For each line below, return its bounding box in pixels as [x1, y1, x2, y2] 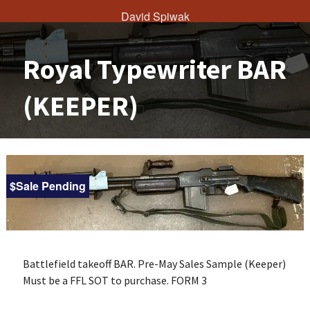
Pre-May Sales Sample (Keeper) [137, 256, 286, 271]
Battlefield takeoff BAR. [22, 256, 138, 271]
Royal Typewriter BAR [22, 52, 286, 86]
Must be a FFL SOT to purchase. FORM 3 [22, 273, 207, 287]
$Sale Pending [9, 178, 86, 194]
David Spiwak [120, 8, 190, 24]
